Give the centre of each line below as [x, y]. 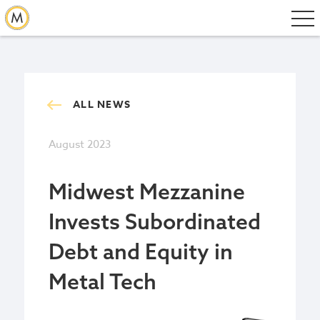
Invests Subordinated [155, 221]
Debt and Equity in [141, 251]
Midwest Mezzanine [147, 191]
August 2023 [80, 144]
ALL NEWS [102, 105]
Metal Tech [102, 281]
